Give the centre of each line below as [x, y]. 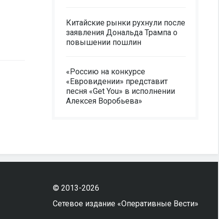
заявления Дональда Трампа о [122, 33]
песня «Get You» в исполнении [120, 91]
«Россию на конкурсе [106, 72]
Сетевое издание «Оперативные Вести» [125, 204]
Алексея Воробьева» [104, 101]
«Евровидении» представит [117, 81]
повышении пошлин [104, 42]
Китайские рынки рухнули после [126, 23]
